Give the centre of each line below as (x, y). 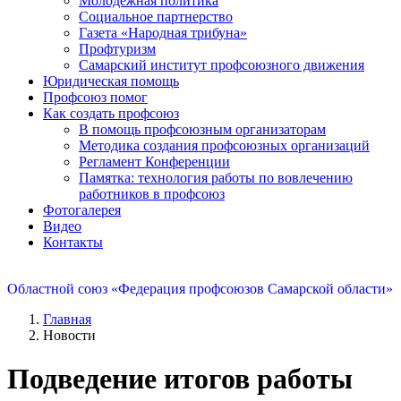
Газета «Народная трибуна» (163, 32)
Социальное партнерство (156, 16)
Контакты (73, 242)
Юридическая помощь (111, 81)
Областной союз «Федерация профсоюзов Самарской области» (200, 288)
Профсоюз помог (95, 97)
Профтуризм (117, 48)
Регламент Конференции (154, 161)
